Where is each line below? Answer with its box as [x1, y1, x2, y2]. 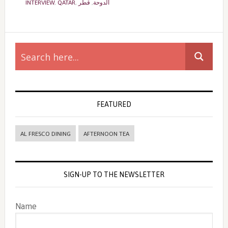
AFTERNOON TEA [83, 130, 129, 137]
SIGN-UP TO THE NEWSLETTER [63, 170, 164, 179]
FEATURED [96, 100, 131, 108]
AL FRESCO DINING [20, 130, 71, 137]
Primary [4, 33, 57, 50]
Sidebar [4, 51, 55, 68]
